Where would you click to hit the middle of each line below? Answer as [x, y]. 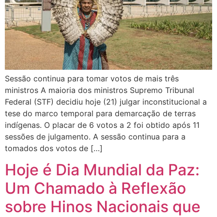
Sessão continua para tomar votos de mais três [92, 78]
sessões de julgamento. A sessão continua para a [95, 136]
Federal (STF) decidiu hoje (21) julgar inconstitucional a [106, 101]
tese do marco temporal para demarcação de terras [100, 113]
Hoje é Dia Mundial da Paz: [102, 170]
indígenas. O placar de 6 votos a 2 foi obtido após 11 [102, 125]
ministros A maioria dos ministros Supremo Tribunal [100, 90]
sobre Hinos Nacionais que [103, 206]
